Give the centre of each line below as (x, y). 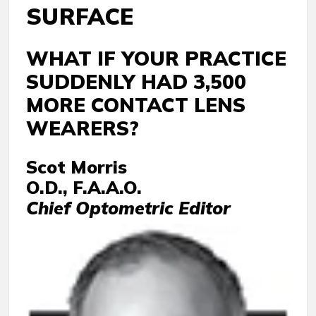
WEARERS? (83, 128)
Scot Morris (77, 167)
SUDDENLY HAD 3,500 (136, 81)
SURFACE (80, 16)
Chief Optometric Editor (128, 208)
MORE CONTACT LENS (136, 105)
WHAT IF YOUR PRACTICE (156, 58)
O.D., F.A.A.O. (84, 187)
